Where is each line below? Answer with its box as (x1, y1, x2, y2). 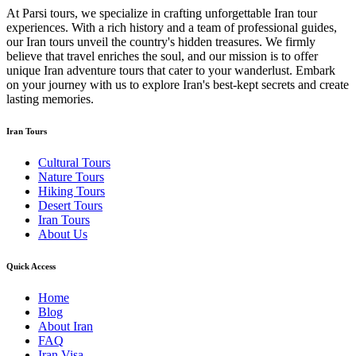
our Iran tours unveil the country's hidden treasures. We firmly (6, 35, 315, 49)
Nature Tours (38, 170, 104, 184)
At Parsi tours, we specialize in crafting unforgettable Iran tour (6, 6, 317, 21)
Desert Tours (38, 199, 103, 213)
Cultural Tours (38, 156, 110, 170)
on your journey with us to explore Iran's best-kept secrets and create (6, 78, 349, 92)
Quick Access (6, 261, 56, 272)
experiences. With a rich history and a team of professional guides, (6, 21, 337, 35)
